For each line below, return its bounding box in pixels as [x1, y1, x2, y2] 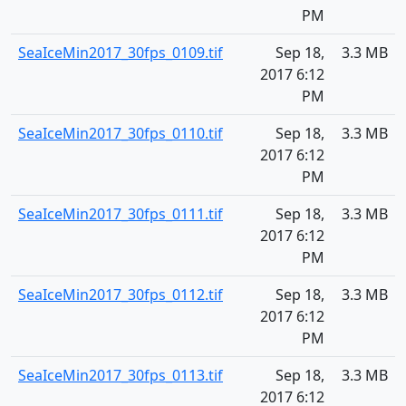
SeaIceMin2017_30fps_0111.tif [18, 204, 223, 224]
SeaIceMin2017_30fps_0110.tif [18, 123, 223, 143]
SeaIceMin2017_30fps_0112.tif [18, 285, 223, 304]
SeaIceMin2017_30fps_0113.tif [18, 365, 223, 385]
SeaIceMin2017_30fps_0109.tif [18, 43, 223, 63]
